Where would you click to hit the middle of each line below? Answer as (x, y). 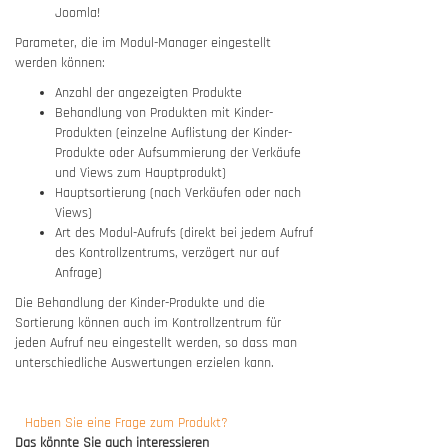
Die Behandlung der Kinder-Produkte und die (140, 303)
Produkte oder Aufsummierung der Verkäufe (178, 153)
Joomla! (77, 13)
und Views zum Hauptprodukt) (140, 173)
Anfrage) (78, 273)
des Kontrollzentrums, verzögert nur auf (167, 253)
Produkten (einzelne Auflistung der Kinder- (173, 133)
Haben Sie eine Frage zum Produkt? (126, 423)
